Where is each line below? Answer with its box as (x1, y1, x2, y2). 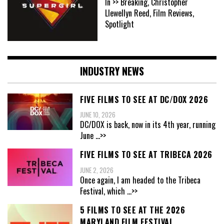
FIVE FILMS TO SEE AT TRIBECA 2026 (80, 148, 212, 161)
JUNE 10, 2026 (80, 109, 115, 120)
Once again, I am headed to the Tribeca (80, 174, 200, 186)
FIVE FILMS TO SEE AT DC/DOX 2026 (80, 93, 208, 105)
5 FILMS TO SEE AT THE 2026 (80, 204, 185, 216)
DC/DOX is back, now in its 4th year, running (80, 118, 215, 131)
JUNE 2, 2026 (80, 165, 113, 175)
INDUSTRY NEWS (80, 63, 144, 78)
